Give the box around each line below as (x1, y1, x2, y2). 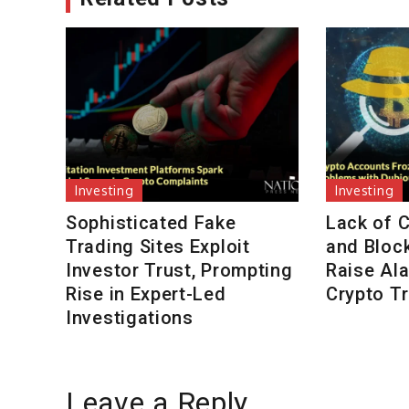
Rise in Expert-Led (66, 283, 226, 306)
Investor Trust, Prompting (66, 259, 293, 282)
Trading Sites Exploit (66, 236, 250, 258)
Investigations (66, 307, 194, 330)
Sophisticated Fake (66, 212, 236, 235)
